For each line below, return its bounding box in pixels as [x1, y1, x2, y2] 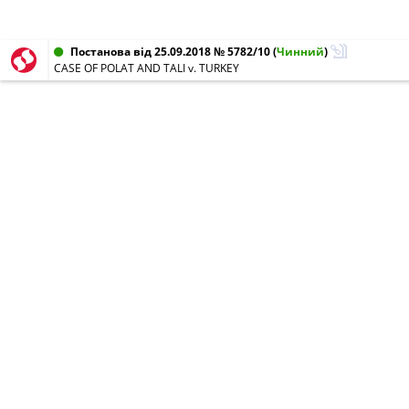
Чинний [277, 44, 324, 59]
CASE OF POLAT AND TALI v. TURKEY [54, 60, 239, 76]
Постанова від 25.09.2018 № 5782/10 [70, 44, 270, 59]
